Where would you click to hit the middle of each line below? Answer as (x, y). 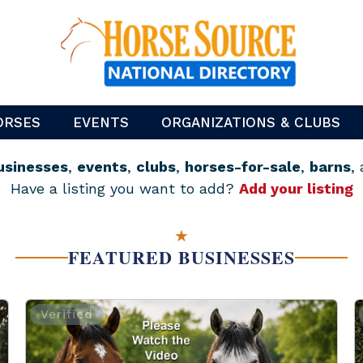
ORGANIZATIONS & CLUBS (251, 122)
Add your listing (296, 188)
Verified (66, 314)
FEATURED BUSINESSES (181, 257)
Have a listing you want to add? (124, 188)
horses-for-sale (243, 167)
